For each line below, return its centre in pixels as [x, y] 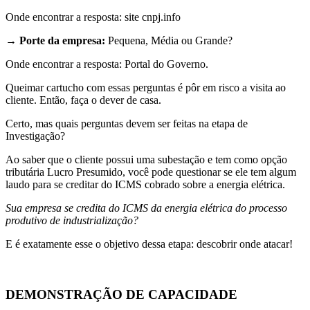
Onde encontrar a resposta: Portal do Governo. [107, 64]
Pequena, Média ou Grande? [169, 41]
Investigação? [37, 136]
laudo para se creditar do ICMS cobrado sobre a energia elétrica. [145, 185]
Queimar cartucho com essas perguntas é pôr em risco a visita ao [146, 88]
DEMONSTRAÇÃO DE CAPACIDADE [121, 294]
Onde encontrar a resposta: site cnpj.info [93, 17]
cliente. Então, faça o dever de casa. [83, 100]
